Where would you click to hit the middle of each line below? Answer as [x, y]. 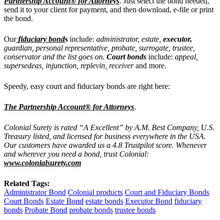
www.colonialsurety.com [42, 163]
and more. [151, 65]
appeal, [186, 56]
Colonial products [95, 192]
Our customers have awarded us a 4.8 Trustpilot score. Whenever [105, 145]
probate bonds [91, 210]
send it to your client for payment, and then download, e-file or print [109, 9]
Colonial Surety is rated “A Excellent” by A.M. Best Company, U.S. [109, 127]
